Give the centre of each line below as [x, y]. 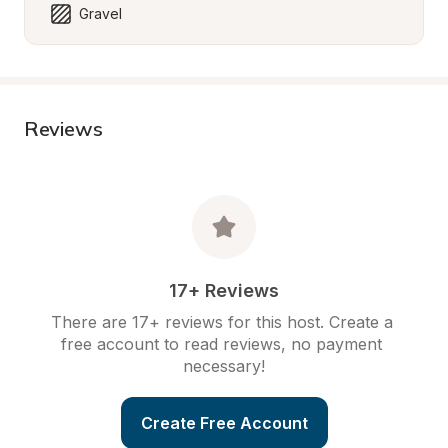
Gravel [100, 13]
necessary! [224, 366]
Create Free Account [224, 423]
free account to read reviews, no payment [221, 344]
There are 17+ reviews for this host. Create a [221, 322]
